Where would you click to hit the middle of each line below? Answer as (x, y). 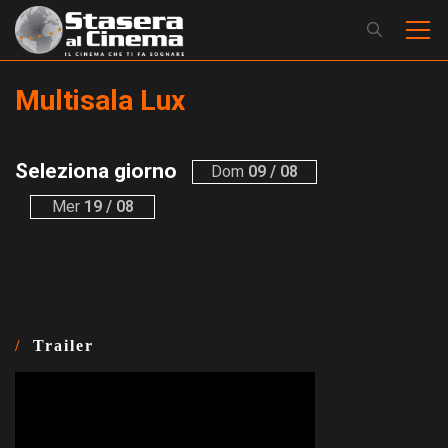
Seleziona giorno (96, 171)
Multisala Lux (100, 100)
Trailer (63, 345)
